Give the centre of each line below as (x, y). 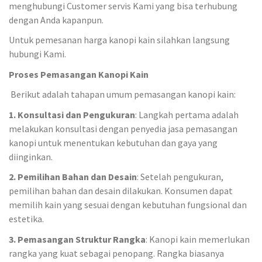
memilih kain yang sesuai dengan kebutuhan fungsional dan (128, 205)
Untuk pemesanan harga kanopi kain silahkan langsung (119, 40)
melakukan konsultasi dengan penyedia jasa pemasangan (123, 128)
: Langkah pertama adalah (187, 114)
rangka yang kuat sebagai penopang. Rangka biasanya (116, 253)
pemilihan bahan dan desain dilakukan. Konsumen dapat (121, 191)
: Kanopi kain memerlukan (198, 239)
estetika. (26, 219)
